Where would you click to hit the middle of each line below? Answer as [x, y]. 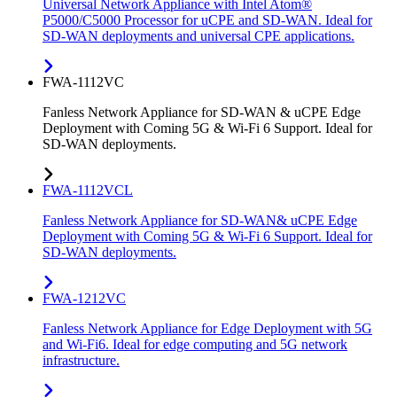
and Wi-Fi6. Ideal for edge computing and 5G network [195, 345]
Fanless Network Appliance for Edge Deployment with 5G [207, 329]
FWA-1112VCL [88, 191]
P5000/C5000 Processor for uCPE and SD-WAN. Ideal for [207, 20]
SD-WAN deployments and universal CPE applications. [198, 36]
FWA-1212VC [84, 299]
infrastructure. [81, 361]
